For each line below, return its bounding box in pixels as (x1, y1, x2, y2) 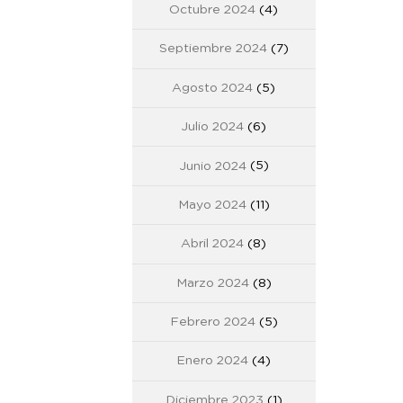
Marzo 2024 (175, 276, 249, 290)
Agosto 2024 (172, 81, 254, 94)
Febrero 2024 (169, 316, 255, 329)
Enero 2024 (176, 354, 249, 368)
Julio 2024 (181, 121, 245, 134)
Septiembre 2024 (158, 42, 267, 56)
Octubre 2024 (169, 4, 256, 17)
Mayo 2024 (177, 198, 246, 211)
